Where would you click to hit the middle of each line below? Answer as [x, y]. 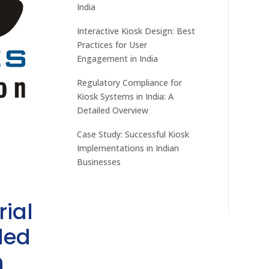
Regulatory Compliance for [130, 82]
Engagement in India [118, 58]
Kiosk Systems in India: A [125, 96]
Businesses [99, 162]
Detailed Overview [113, 110]
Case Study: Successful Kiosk [133, 134]
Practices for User [112, 44]
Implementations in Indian [128, 148]
